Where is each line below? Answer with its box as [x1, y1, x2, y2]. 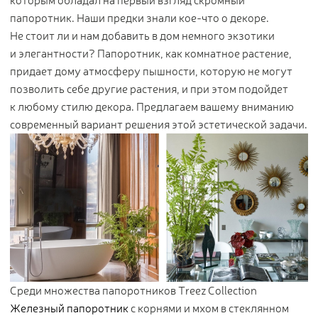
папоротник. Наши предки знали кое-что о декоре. [10, 11, 269, 26]
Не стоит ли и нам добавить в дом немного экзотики [10, 28, 275, 44]
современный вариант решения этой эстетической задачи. [10, 117, 307, 133]
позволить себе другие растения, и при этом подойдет [10, 82, 288, 97]
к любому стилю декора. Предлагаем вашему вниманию [10, 99, 294, 115]
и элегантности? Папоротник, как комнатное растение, [10, 46, 292, 62]
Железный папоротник [10, 300, 128, 316]
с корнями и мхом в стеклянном [128, 300, 289, 316]
